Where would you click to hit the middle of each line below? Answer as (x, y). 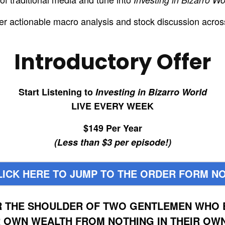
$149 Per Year (113, 128)
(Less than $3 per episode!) (113, 142)
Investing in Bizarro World (151, 92)
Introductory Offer (113, 62)
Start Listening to (57, 92)
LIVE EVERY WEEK (113, 106)
